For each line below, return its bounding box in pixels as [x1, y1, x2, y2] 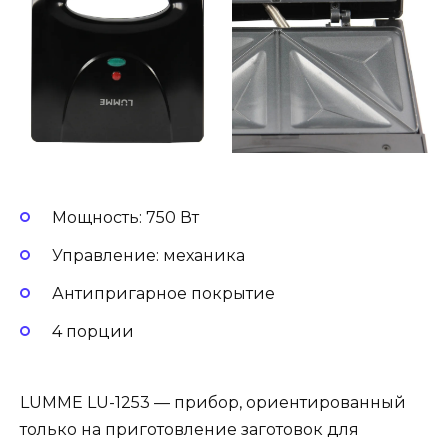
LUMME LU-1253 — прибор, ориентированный [20, 392, 406, 412]
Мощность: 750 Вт [52, 207, 199, 227]
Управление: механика [52, 246, 245, 266]
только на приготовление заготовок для [20, 419, 359, 439]
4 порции [52, 322, 134, 342]
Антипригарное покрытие [52, 284, 275, 304]
